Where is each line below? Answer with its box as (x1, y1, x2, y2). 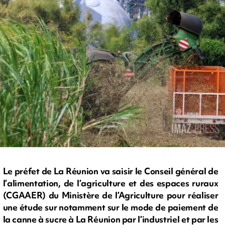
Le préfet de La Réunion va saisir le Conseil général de (3, 165, 218, 177)
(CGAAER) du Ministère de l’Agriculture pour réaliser (3, 189, 218, 201)
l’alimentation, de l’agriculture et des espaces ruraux (3, 177, 218, 189)
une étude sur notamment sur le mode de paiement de (3, 201, 218, 213)
